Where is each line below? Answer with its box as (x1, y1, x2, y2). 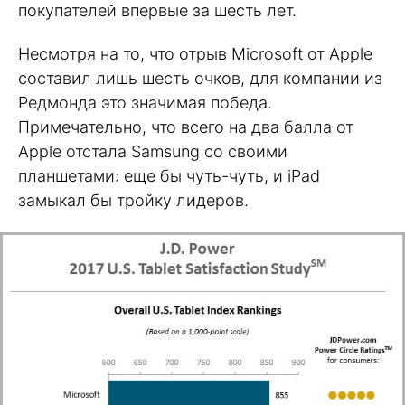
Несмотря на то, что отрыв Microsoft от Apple (18, 44, 372, 64)
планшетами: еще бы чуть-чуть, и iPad (18, 166, 320, 186)
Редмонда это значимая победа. (18, 93, 272, 113)
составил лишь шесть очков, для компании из (18, 69, 382, 89)
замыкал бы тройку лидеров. (18, 191, 249, 211)
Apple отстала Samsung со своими (18, 142, 287, 162)
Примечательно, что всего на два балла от (18, 118, 353, 137)
